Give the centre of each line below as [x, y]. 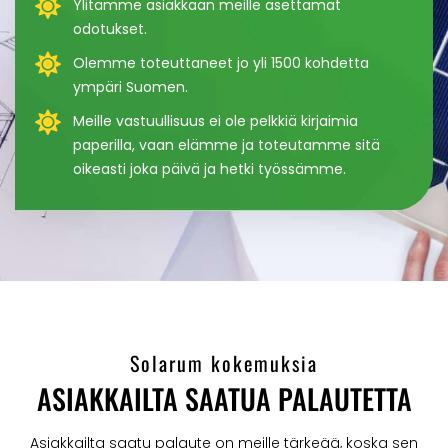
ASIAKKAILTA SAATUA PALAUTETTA [224, 399]
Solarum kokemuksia [224, 363]
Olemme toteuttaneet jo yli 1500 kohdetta [220, 63]
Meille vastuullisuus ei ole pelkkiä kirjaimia [215, 121]
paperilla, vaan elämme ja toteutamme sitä [226, 145]
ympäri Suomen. [130, 87]
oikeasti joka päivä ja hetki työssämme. [209, 169]
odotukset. [109, 29]
